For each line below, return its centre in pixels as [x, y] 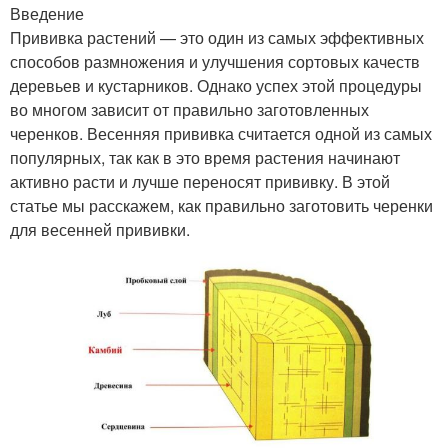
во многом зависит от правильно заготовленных [189, 109]
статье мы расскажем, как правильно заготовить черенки [221, 205]
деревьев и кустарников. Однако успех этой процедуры [216, 85]
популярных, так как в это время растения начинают [205, 157]
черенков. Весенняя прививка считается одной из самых [221, 133]
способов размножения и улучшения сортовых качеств [215, 61]
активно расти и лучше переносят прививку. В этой [200, 181]
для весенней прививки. [100, 229]
